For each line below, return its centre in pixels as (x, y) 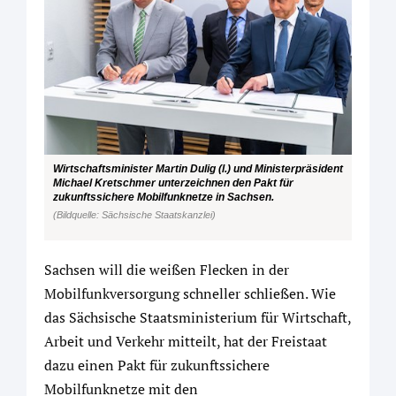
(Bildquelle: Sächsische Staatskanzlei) (134, 214)
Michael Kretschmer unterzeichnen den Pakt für (173, 182)
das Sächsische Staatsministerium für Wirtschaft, (198, 318)
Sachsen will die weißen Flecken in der (167, 270)
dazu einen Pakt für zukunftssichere (157, 366)
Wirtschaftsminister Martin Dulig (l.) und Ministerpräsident (198, 168)
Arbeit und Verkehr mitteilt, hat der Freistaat (186, 342)
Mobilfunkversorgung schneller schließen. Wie (190, 294)
